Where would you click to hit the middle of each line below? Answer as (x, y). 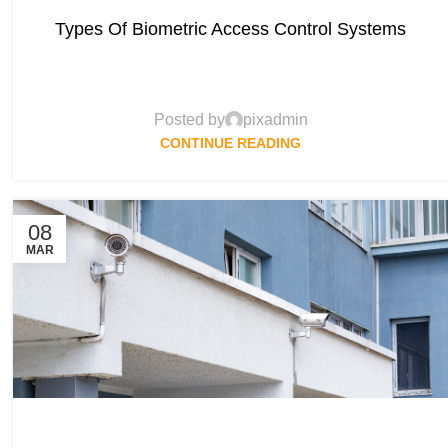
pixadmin (275, 120)
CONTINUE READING (231, 143)
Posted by (189, 120)
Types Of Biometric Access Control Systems (231, 29)
